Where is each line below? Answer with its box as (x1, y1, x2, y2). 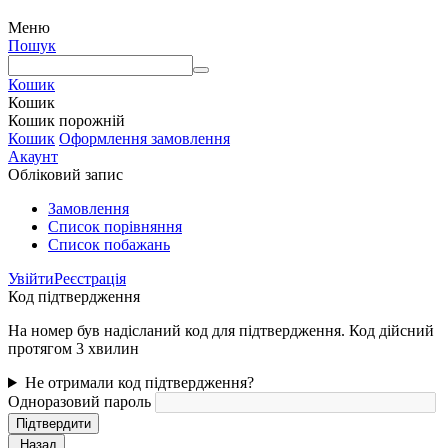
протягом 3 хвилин (8, 340, 139, 357)
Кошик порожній (8, 112, 125, 129)
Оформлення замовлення (59, 130, 230, 147)
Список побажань (48, 236, 170, 253)
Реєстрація (54, 270, 126, 287)
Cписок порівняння (48, 218, 182, 235)
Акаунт (8, 148, 58, 165)
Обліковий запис (8, 166, 123, 183)
